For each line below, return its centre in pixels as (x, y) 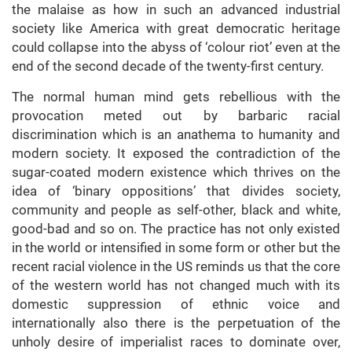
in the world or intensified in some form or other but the (176, 248)
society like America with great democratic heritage (176, 29)
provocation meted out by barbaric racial (176, 116)
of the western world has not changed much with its (176, 286)
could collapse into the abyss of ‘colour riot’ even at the (176, 48)
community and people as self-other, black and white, (176, 210)
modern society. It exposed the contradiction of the (176, 154)
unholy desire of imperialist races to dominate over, (176, 342)
